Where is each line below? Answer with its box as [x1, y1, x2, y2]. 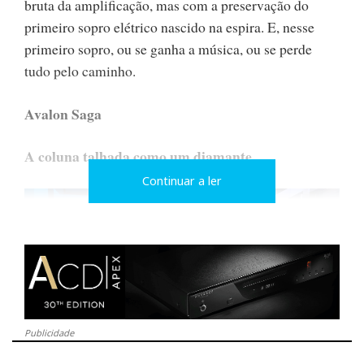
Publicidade [24, 326, 74, 339]
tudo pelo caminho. [24, 60, 136, 80]
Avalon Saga [24, 102, 102, 124]
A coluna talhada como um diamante [24, 145, 252, 167]
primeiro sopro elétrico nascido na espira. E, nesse [24, 16, 314, 37]
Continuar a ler [142, 172, 222, 188]
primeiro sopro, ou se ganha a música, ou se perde [24, 38, 312, 58]
